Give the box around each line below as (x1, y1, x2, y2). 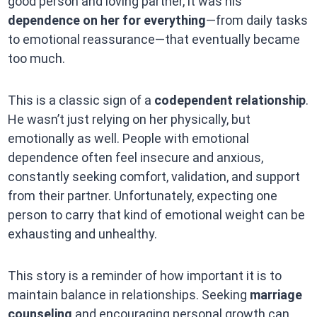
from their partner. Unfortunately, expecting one (7, 188, 277, 204)
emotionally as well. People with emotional (7, 131, 249, 146)
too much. (7, 51, 65, 67)
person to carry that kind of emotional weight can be (7, 207, 305, 223)
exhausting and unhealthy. (7, 226, 157, 242)
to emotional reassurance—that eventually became (7, 32, 300, 47)
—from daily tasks (205, 13, 308, 28)
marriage (249, 287, 302, 303)
